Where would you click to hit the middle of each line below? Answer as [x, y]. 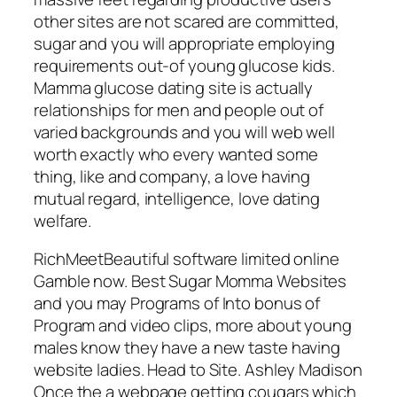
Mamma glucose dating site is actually [174, 87]
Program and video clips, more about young [193, 326]
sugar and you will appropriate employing [184, 43]
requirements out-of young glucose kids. [185, 65]
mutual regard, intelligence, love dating [177, 198]
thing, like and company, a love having [172, 176]
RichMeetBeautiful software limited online [187, 259]
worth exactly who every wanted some [176, 154]
